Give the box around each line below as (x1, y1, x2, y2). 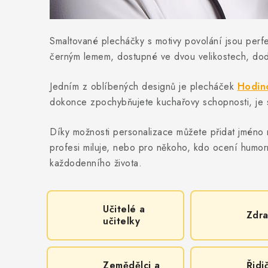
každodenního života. (50, 156, 142, 170)
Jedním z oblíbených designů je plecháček (50, 80, 237, 93)
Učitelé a (103, 202, 145, 216)
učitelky (103, 214, 140, 228)
